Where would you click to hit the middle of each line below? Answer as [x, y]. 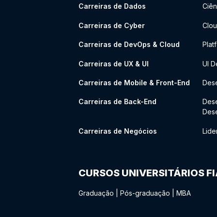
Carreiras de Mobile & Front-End [134, 82]
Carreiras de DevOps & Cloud [129, 45]
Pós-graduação [145, 193]
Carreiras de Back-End [117, 102]
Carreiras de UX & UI [114, 63]
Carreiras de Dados [112, 6]
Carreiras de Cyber [112, 25]
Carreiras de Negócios [118, 131]
